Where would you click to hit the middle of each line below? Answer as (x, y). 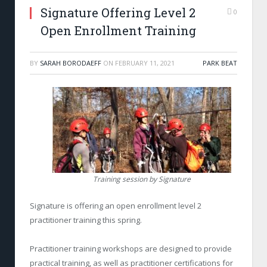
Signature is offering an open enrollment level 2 (116, 206)
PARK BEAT (220, 63)
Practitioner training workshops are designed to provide (131, 249)
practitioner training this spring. (86, 220)
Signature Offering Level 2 (118, 13)
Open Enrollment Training (118, 30)
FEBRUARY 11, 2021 (145, 63)
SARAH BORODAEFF (71, 63)
